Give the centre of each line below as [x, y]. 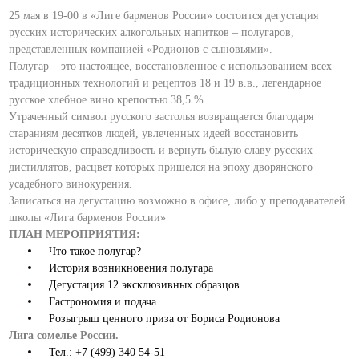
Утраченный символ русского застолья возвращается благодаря [161, 117]
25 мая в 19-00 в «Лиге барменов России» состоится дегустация [164, 16]
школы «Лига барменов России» [88, 218]
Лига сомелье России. [64, 335]
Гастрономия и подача [103, 302]
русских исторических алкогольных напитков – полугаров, [152, 32]
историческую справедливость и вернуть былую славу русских [161, 150]
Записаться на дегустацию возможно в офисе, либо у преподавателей [177, 201]
